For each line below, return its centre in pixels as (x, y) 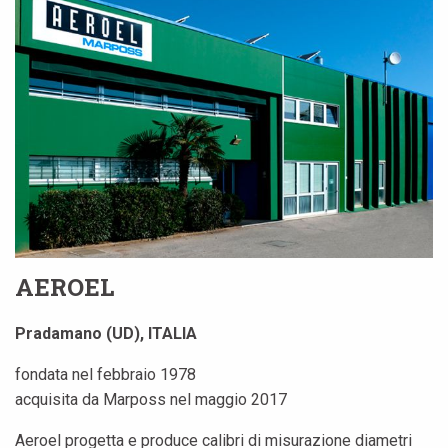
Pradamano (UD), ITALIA (106, 333)
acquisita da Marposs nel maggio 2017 (151, 399)
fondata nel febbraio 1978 (105, 374)
